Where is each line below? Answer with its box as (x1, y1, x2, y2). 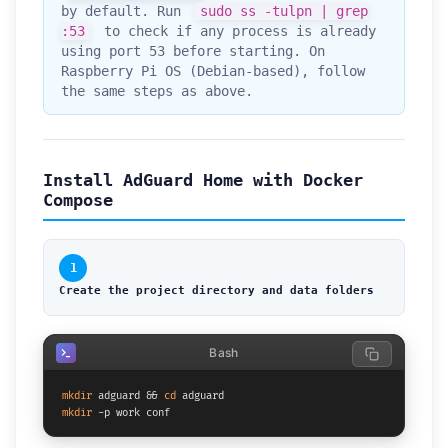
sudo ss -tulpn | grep (199, 3, 368, 20)
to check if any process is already (95, 23, 376, 40)
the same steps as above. (60, 83, 253, 100)
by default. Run (60, 3, 189, 20)
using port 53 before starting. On (60, 43, 325, 60)
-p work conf (92, 405, 170, 419)
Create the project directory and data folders (59, 282, 374, 297)
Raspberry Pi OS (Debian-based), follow (60, 63, 365, 80)
